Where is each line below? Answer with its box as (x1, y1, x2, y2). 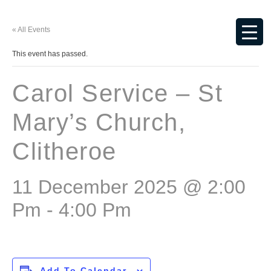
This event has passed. (12, 50, 88, 58)
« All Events (12, 25, 50, 34)
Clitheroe (12, 138, 117, 165)
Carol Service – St (12, 80, 223, 106)
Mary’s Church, (12, 109, 186, 135)
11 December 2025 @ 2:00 (12, 176, 246, 198)
